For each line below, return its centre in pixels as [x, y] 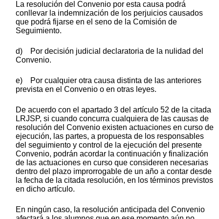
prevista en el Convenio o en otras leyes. [86, 89]
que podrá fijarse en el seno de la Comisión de [96, 22]
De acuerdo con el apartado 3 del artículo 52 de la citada [113, 110]
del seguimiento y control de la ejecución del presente [109, 145]
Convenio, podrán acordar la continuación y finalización [112, 154]
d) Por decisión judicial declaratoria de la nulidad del [109, 51]
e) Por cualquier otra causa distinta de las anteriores [109, 81]
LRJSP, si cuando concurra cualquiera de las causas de [112, 119]
